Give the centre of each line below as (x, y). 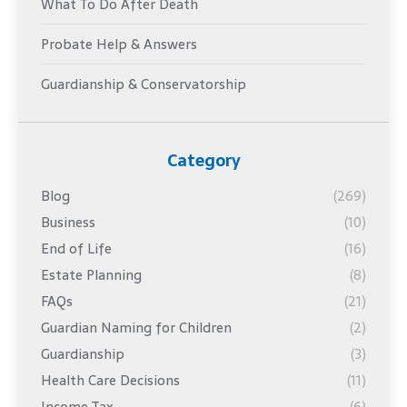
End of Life (76, 249)
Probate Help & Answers (119, 45)
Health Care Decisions (110, 381)
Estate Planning (91, 275)
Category (203, 161)
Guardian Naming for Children (136, 328)
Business (68, 223)
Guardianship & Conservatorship (144, 84)
